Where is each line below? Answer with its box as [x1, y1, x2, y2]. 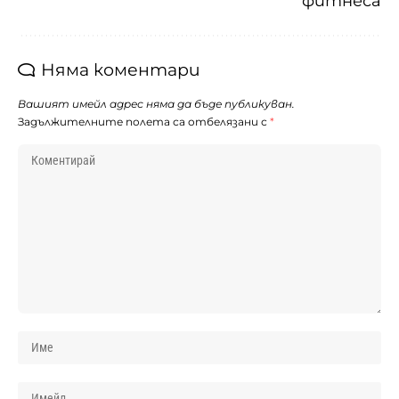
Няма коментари [41, 60, 200, 80]
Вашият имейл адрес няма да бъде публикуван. [18, 97, 295, 110]
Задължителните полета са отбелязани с [18, 115, 270, 128]
